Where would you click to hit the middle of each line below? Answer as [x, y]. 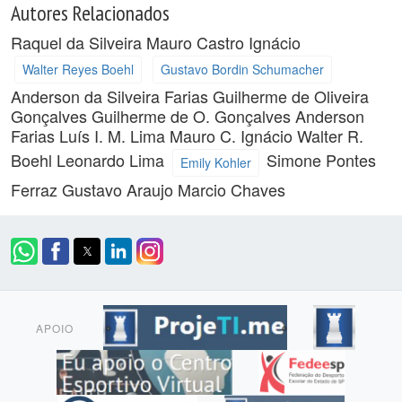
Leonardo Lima [113, 159]
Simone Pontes [321, 159]
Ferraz [36, 189]
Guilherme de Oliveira [291, 96]
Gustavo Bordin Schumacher [242, 69]
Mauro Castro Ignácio [223, 42]
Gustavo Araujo [120, 189]
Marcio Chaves [232, 189]
